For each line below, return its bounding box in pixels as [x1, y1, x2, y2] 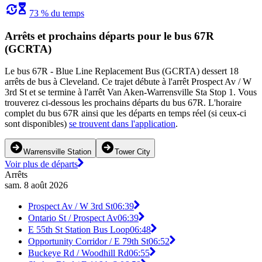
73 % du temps [29, 8, 84, 18]
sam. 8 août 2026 [5, 180, 68, 191]
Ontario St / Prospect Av [28, 213, 118, 223]
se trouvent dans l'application [69, 119, 175, 129]
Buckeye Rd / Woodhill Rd [28, 248, 129, 258]
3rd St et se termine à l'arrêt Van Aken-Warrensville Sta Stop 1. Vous [5, 87, 257, 98]
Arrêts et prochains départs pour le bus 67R [5, 29, 214, 42]
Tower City [115, 147, 150, 157]
